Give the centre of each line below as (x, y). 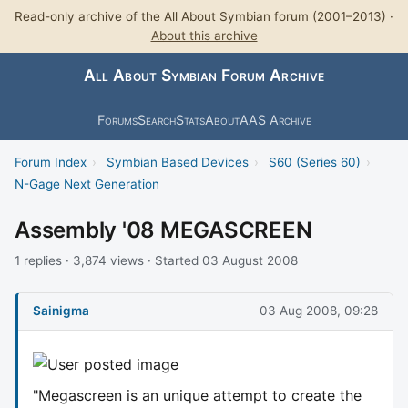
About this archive (204, 36)
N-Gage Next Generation (87, 184)
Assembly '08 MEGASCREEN (163, 229)
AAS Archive (275, 119)
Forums (117, 119)
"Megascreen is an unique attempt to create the (197, 395)
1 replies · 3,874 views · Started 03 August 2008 (156, 260)
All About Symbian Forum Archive (204, 76)
